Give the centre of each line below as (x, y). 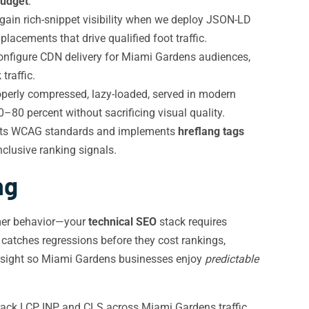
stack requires (192, 222)
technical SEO (122, 222)
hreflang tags (211, 131)
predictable (232, 259)
